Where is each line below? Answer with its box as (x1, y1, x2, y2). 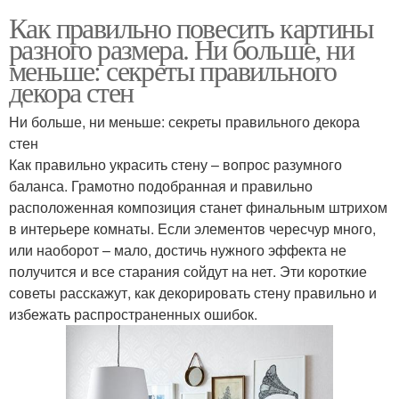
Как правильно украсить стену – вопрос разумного (9, 154, 342, 175)
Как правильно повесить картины (9, 8, 373, 47)
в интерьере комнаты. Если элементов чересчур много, (9, 218, 376, 240)
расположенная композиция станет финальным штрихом (9, 197, 387, 218)
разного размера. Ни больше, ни (9, 29, 354, 69)
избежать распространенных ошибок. (9, 304, 257, 325)
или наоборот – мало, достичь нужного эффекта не (9, 240, 346, 261)
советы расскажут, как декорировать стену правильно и (9, 282, 377, 304)
